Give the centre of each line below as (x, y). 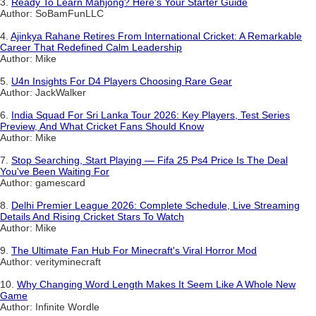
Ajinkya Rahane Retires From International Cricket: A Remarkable (156, 36)
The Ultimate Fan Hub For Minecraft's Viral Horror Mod (134, 251)
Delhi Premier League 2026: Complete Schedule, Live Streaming (156, 206)
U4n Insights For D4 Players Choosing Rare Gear (122, 81)
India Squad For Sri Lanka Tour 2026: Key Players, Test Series (151, 115)
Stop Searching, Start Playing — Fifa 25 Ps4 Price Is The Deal (150, 160)
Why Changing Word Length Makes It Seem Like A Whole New (156, 285)
